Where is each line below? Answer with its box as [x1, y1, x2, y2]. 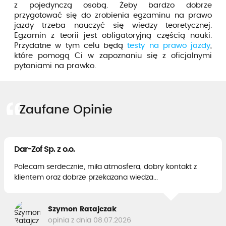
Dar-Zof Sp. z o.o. [14, 145, 75, 153]
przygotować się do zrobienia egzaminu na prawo [14, 11, 212, 19]
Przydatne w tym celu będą [14, 41, 128, 49]
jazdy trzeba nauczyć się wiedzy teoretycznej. [14, 21, 212, 29]
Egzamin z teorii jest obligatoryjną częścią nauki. [14, 31, 212, 39]
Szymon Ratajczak [48, 206, 117, 213]
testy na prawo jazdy [127, 41, 210, 49]
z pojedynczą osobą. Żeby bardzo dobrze [14, 1, 212, 9]
